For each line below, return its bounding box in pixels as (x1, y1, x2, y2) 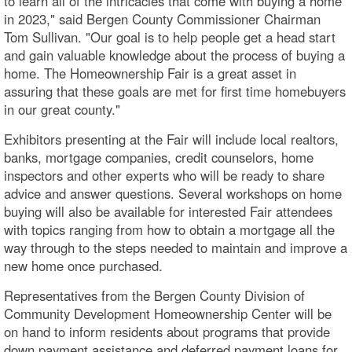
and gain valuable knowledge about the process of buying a (4, 45, 345, 64)
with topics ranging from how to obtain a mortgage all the (4, 219, 335, 239)
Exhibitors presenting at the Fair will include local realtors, (4, 129, 339, 148)
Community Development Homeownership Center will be (4, 303, 332, 323)
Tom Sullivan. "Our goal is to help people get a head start (4, 27, 335, 46)
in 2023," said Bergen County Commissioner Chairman (4, 9, 321, 28)
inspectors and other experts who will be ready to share (4, 165, 324, 185)
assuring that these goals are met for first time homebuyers (4, 81, 346, 101)
